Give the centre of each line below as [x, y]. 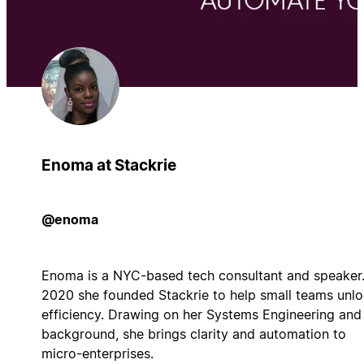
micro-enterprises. [97, 353]
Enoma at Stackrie [108, 165]
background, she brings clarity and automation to [193, 334]
